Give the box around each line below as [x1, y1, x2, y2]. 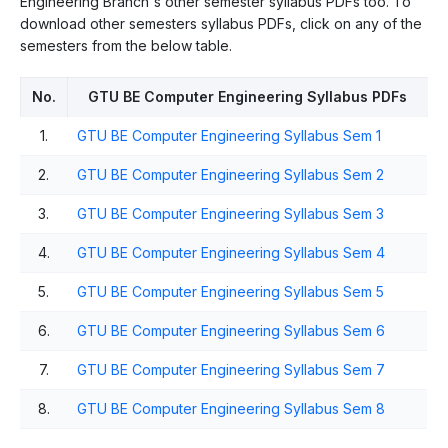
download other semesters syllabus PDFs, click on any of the [20, 14, 422, 32]
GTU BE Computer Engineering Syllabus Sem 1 [77, 126, 381, 144]
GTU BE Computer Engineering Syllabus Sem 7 [77, 360, 385, 378]
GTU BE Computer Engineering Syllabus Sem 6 [77, 321, 385, 339]
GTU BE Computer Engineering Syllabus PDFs [88, 87, 407, 105]
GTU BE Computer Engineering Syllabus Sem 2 [77, 165, 384, 183]
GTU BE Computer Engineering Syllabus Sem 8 [77, 399, 385, 417]
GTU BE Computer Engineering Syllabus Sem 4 [77, 243, 385, 261]
